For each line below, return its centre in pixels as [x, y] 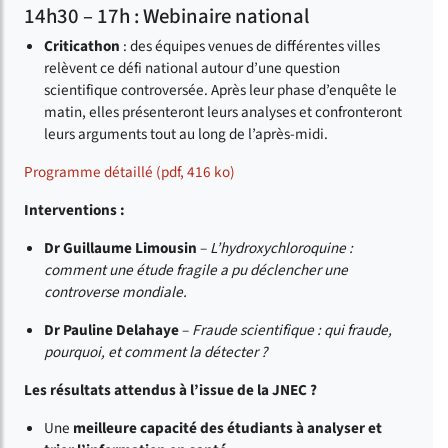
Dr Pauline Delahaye [111, 329]
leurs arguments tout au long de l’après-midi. [186, 133]
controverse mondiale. [115, 291]
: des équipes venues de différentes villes [250, 45]
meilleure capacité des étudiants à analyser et [227, 427]
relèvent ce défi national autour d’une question [192, 67]
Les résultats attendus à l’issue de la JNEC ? [170, 389]
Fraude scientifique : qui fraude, [292, 329]
